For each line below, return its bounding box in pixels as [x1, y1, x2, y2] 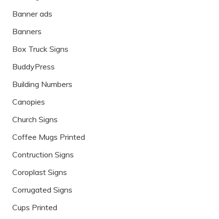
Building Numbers [12, 79, 72, 89]
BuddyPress [12, 62, 55, 72]
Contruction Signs [12, 150, 74, 160]
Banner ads [12, 9, 52, 19]
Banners [12, 26, 42, 37]
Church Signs [12, 114, 58, 125]
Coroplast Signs [12, 167, 67, 177]
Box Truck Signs [12, 44, 68, 54]
